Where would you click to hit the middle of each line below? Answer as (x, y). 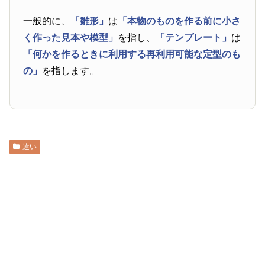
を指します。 (71, 70)
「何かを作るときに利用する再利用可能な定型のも (132, 54)
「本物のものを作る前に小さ (180, 21)
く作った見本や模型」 (71, 37)
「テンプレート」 (194, 37)
